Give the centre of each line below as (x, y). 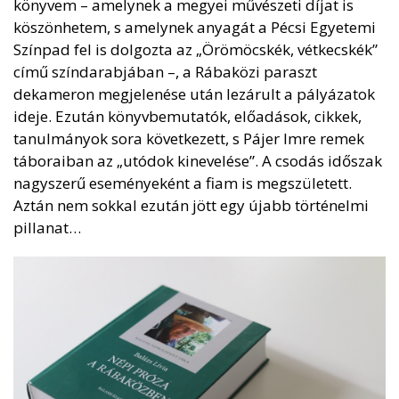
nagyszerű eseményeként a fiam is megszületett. (183, 183)
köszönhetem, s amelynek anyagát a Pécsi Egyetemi (195, 27)
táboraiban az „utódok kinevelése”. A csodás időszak (198, 161)
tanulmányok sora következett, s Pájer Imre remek (189, 138)
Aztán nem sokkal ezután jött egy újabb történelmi (191, 205)
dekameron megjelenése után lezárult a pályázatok (194, 94)
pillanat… (47, 228)
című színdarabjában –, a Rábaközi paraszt (165, 72)
